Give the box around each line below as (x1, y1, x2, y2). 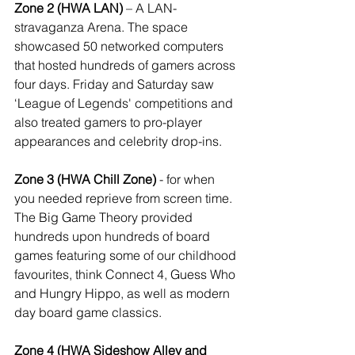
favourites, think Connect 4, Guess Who (14, 266, 239, 283)
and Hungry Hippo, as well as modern (14, 285, 233, 302)
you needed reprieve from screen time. (14, 190, 235, 207)
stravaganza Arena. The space (14, 19, 191, 36)
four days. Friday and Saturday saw (14, 76, 217, 93)
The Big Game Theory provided (14, 209, 196, 226)
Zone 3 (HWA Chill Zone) (14, 171, 156, 188)
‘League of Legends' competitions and (14, 95, 236, 112)
